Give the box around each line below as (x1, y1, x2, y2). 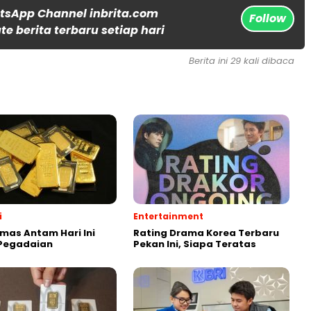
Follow (249, 10, 286, 26)
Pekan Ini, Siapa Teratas (133, 237, 256, 251)
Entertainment (133, 210, 203, 222)
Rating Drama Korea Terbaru (133, 226, 279, 239)
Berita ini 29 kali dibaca (189, 53, 294, 67)
